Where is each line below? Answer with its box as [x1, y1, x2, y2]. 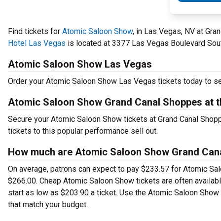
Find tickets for [8, 27, 62, 36]
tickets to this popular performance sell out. [8, 126, 160, 136]
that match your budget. [8, 200, 88, 209]
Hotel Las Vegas [8, 38, 66, 48]
